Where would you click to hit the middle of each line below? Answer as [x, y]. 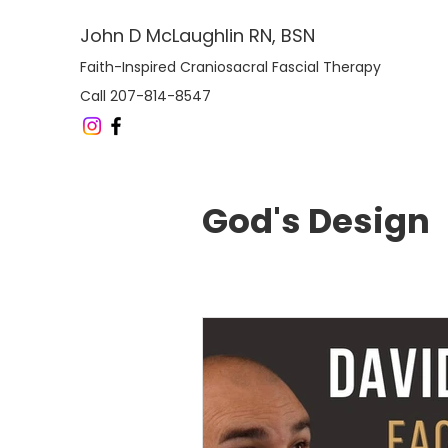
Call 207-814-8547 [145, 96]
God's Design [316, 221]
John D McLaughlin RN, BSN [197, 35]
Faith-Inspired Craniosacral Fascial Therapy [230, 67]
